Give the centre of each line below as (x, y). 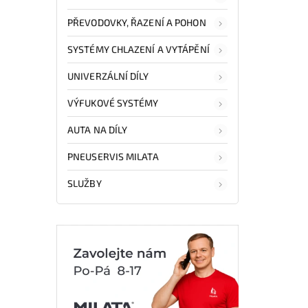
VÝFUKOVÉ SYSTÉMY (113, 102)
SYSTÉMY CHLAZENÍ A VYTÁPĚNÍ (139, 49)
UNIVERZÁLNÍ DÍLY (108, 76)
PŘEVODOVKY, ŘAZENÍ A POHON (137, 22)
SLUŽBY (85, 183)
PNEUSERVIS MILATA (113, 156)
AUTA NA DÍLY (98, 129)
